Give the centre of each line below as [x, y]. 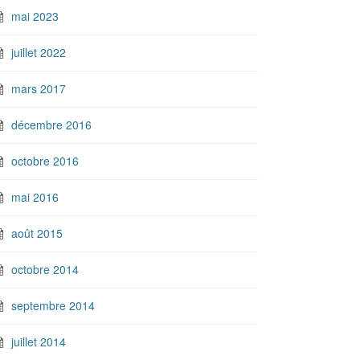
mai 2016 [35, 197]
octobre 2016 [45, 161]
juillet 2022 [39, 52]
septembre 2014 [53, 305]
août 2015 [37, 233]
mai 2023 [35, 16]
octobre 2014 [45, 269]
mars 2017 [39, 88]
